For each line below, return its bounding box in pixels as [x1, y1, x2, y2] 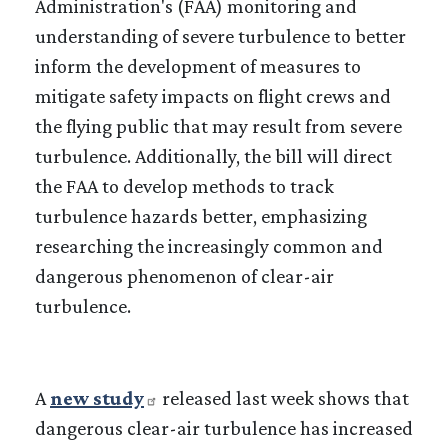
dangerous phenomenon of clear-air [35, 264, 334, 287]
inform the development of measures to [35, 54, 361, 77]
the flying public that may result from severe [35, 114, 402, 137]
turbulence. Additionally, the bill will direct [35, 144, 392, 167]
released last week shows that [158, 386, 409, 409]
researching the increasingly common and [35, 234, 383, 257]
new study [50, 386, 144, 409]
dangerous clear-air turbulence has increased [35, 416, 413, 439]
